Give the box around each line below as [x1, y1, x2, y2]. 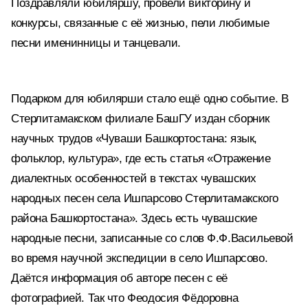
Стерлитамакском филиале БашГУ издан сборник [11, 112, 269, 125]
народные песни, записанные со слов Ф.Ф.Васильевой [11, 232, 294, 245]
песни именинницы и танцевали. [11, 36, 181, 49]
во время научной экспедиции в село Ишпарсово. [11, 252, 268, 265]
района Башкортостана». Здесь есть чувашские [11, 212, 257, 225]
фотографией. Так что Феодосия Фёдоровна [11, 291, 239, 305]
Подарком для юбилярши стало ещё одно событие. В [11, 92, 289, 105]
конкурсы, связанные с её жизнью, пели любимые [11, 16, 269, 30]
